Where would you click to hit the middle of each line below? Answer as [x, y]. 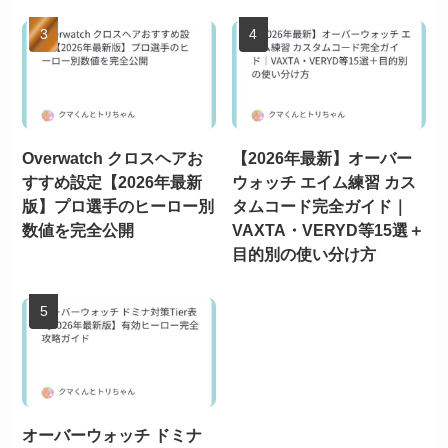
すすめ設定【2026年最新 [112, 181]
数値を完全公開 [78, 229]
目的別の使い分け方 [304, 253]
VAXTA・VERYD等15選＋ [328, 229]
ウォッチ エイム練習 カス [324, 181]
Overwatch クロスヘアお [113, 157]
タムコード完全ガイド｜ [320, 205]
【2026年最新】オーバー [322, 157]
